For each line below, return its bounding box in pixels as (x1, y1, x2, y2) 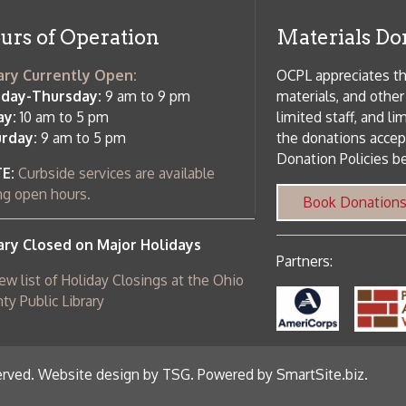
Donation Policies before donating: (202, 3, 401, 20)
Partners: (202, 94, 254, 111)
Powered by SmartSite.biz (132, 196, 282, 212)
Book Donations (226, 41, 320, 58)
